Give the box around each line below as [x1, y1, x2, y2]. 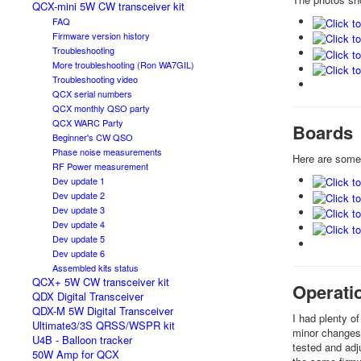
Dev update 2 [52, 189, 105, 201]
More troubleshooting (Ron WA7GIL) [52, 58, 194, 71]
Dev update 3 [52, 203, 105, 216]
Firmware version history [52, 29, 150, 42]
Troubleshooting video [52, 73, 138, 85]
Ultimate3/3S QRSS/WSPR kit [32, 317, 175, 333]
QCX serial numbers [52, 87, 132, 100]
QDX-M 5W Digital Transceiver [32, 303, 173, 318]
